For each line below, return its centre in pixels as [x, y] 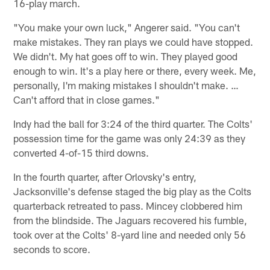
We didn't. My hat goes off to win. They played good [126, 56]
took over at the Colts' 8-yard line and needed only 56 [130, 234]
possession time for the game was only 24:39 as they [130, 138]
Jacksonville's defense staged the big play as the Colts [133, 191]
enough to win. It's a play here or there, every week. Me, [135, 70]
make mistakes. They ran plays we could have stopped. [133, 41]
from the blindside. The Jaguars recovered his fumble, [130, 220]
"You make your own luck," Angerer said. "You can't [127, 27]
